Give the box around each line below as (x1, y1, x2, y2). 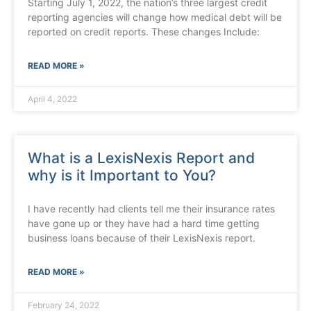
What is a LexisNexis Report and (28, 149, 255, 167)
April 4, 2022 (28, 94, 77, 105)
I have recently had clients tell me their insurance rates (28, 203, 275, 215)
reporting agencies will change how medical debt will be (28, 11, 282, 24)
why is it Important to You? (28, 167, 216, 185)
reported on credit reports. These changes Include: (28, 26, 260, 38)
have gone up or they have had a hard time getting (28, 217, 260, 230)
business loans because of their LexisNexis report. (28, 232, 255, 244)
